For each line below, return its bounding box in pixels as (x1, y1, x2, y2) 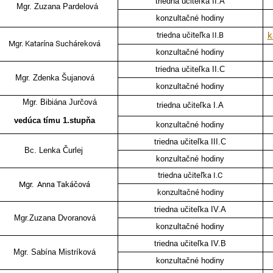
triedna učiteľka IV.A (154, 205, 227, 214)
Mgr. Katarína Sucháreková (9, 39, 101, 49)
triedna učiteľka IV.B (154, 239, 227, 249)
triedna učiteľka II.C (155, 65, 225, 74)
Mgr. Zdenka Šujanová (15, 73, 94, 83)
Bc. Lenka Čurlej (24, 146, 85, 155)
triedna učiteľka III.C (154, 137, 227, 147)
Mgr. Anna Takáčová (19, 180, 91, 190)
